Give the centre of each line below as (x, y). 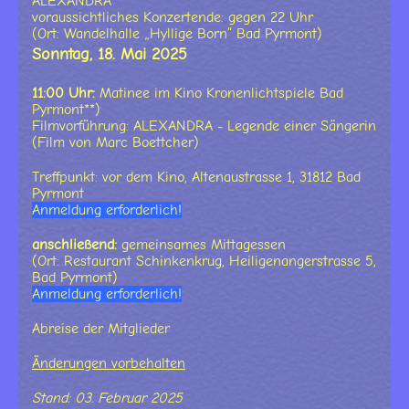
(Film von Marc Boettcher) (115, 142)
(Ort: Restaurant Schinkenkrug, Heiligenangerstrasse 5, (204, 261)
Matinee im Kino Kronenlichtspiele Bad (219, 93)
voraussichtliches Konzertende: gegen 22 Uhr (173, 17)
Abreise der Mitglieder (101, 328)
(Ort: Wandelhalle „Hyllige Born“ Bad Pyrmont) (177, 33)
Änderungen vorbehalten (109, 363)
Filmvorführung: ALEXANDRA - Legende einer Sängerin (204, 126)
